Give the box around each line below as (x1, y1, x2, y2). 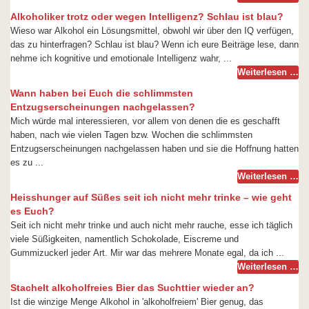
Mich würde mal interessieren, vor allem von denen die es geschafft (10, 116, 280, 126)
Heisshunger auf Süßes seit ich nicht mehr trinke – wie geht (10, 192, 292, 203)
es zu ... (10, 157, 43, 168)
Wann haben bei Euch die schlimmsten (10, 88, 193, 99)
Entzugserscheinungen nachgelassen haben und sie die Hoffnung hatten (10, 143, 299, 154)
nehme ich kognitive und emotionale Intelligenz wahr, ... (10, 53, 232, 63)
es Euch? (10, 206, 54, 217)
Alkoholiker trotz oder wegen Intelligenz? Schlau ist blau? (10, 11, 283, 22)
